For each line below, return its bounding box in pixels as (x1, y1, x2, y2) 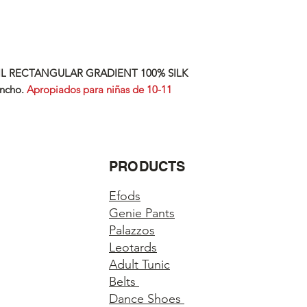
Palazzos (109, 223, 155, 238)
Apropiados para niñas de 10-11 (24, 83, 172, 97)
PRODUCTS (109, 158, 186, 175)
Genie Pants (109, 206, 175, 221)
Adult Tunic (109, 257, 170, 273)
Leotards (109, 240, 157, 256)
